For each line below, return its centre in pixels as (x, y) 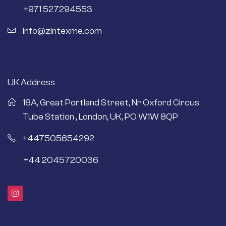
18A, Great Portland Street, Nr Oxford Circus (111, 102)
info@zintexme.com (62, 31)
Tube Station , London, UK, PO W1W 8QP (100, 117)
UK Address (31, 82)
